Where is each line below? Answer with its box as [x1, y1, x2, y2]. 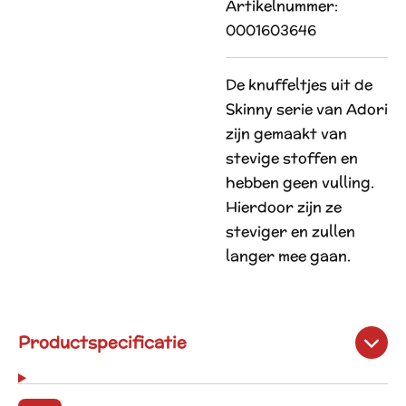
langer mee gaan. [226, 246, 351, 266]
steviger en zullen [226, 221, 355, 242]
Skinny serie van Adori [226, 99, 388, 120]
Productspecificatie [18, 331, 187, 353]
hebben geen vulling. [226, 172, 374, 193]
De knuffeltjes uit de [226, 74, 372, 95]
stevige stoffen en [226, 148, 358, 169]
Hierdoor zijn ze [226, 197, 342, 217]
